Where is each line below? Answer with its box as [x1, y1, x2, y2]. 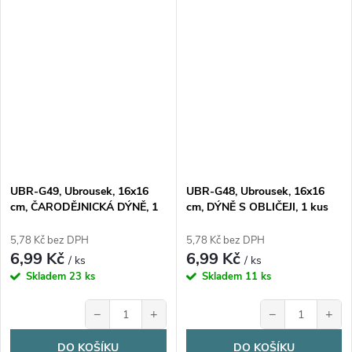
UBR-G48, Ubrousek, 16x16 [185, 184, 324, 200]
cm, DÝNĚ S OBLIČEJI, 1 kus [185, 200, 328, 215]
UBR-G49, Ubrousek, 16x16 [10, 184, 148, 200]
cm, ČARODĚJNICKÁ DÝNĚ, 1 [10, 200, 158, 215]
